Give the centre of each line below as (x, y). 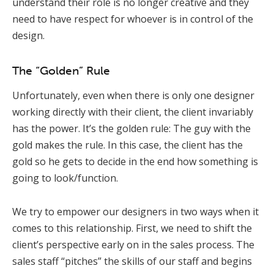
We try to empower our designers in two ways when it (135, 212)
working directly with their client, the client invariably (133, 112)
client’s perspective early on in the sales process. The (133, 245)
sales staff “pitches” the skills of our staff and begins (132, 261)
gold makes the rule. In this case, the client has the (128, 145)
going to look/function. (65, 178)
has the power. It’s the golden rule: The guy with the (131, 129)
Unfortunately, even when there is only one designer (133, 96)
